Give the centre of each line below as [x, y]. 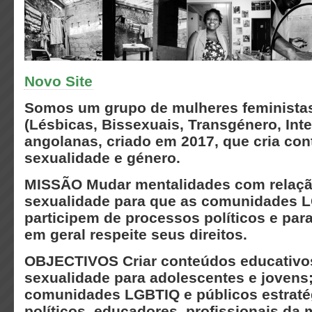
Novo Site [58, 81]
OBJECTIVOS [73, 261]
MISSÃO [55, 184]
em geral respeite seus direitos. [136, 234]
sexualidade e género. [102, 158]
